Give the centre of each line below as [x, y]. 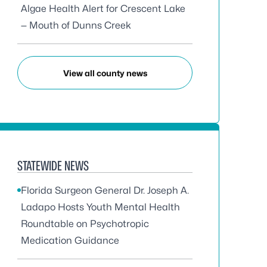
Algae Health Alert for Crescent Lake [103, 9]
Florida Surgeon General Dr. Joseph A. [105, 190]
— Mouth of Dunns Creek [76, 25]
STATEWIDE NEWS [53, 166]
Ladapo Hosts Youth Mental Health [100, 207]
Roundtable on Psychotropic [85, 224]
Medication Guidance [70, 240]
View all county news [105, 73]
